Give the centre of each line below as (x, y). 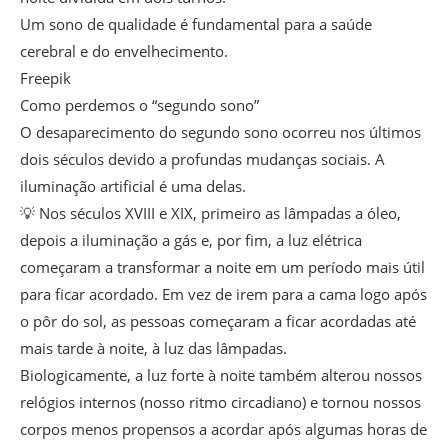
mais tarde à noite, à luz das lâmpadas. (153, 348)
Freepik (45, 78)
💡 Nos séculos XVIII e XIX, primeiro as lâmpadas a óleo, (210, 213)
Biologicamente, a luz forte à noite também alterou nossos (221, 375)
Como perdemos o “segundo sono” (139, 105)
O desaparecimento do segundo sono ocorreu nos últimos (220, 132)
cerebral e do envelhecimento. (124, 51)
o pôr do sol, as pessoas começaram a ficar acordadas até (218, 321)
